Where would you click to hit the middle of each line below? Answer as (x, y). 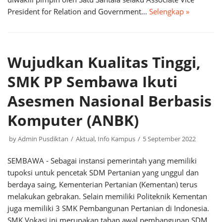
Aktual (85, 139)
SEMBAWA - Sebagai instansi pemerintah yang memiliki (102, 161)
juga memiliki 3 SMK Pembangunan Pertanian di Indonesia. (108, 208)
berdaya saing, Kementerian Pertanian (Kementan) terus (102, 184)
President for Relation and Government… (78, 11)
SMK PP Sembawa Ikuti (92, 82)
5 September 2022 (169, 139)
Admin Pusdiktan (43, 139)
